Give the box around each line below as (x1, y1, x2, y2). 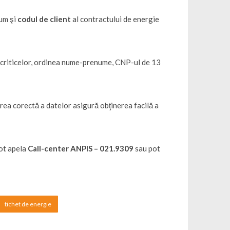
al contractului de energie (71, 14, 160, 24)
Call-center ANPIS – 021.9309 (28, 144, 134, 154)
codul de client (17, 14, 71, 24)
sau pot (133, 144, 161, 154)
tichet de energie (5, 200, 52, 208)
